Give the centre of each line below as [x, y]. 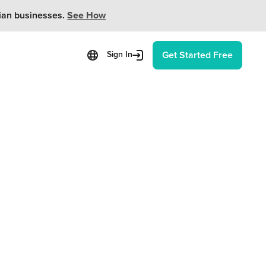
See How [87, 15]
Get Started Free [197, 55]
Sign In [119, 55]
